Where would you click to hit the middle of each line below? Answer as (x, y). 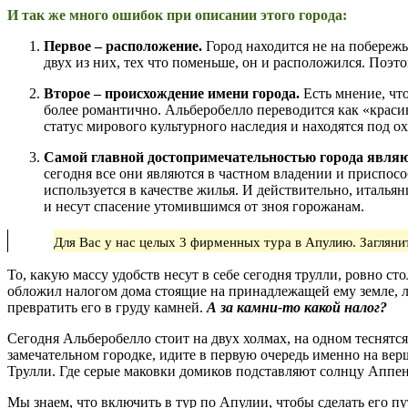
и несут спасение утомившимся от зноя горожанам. (204, 207)
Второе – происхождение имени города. (172, 94)
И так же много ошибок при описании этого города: (177, 15)
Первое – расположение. (125, 46)
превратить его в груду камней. (107, 308)
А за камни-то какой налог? (297, 308)
